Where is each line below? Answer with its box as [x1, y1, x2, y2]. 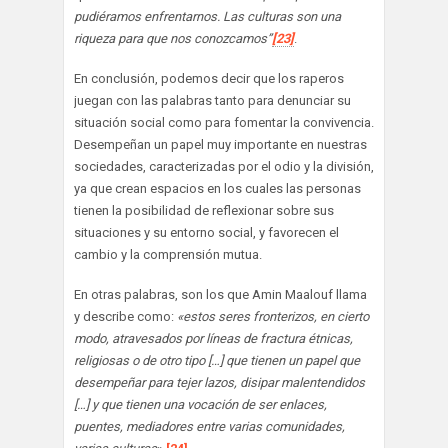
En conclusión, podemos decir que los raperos [74, 71, 344, 87]
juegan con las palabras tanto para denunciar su [74, 93, 351, 109]
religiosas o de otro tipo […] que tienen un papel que [74, 353, 360, 369]
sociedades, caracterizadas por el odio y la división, [74, 159, 374, 175]
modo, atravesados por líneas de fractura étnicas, [74, 331, 353, 347]
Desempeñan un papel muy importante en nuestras [74, 137, 367, 153]
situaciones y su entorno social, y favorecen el [74, 225, 339, 241]
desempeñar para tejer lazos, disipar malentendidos [74, 375, 365, 391]
